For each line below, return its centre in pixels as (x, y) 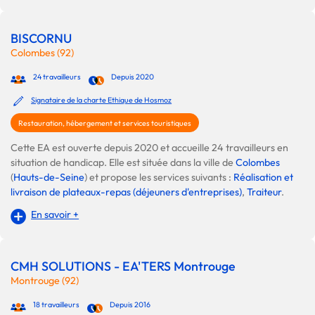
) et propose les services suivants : (159, 178)
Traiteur (264, 192)
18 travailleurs (57, 304)
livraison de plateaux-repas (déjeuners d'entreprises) (126, 192)
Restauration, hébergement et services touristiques (105, 123)
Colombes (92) (42, 53)
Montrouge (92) (45, 280)
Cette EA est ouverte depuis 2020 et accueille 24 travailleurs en (149, 148)
